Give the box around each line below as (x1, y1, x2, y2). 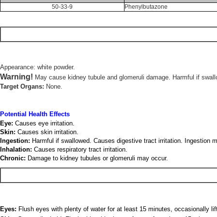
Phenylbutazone (124, 3, 168, 10)
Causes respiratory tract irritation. (32, 146, 127, 153)
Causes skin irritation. (15, 128, 78, 136)
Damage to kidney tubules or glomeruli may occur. (26, 155, 168, 162)
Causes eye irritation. (13, 120, 75, 127)
